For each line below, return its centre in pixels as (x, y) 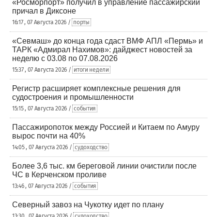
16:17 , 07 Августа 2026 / (42, 22)
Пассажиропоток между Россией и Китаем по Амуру (106, 127)
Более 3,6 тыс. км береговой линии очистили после (104, 166)
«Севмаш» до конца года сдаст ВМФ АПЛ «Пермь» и (108, 41)
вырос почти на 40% (49, 136)
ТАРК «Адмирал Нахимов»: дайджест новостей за (102, 50)
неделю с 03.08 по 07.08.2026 (65, 58)
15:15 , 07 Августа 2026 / (42, 108)
